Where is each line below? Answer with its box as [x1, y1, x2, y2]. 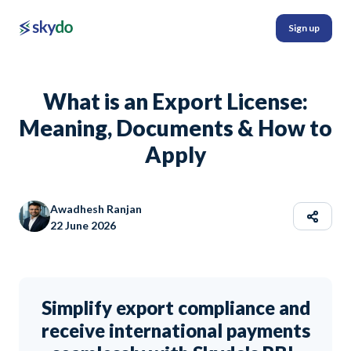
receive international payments [41, 319, 310, 342]
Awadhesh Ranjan [50, 202, 142, 215]
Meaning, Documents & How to [19, 114, 332, 141]
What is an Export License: [43, 88, 308, 114]
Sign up [288, 22, 320, 34]
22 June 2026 [50, 219, 116, 232]
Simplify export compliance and [41, 296, 310, 319]
